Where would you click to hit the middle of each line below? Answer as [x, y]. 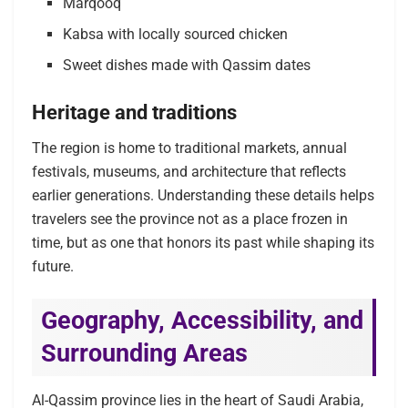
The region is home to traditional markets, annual [189, 148]
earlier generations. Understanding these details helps [203, 195]
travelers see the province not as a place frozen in [190, 219]
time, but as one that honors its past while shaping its [203, 242]
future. [53, 266]
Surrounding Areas [144, 354]
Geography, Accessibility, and [202, 321]
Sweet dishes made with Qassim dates [187, 65]
